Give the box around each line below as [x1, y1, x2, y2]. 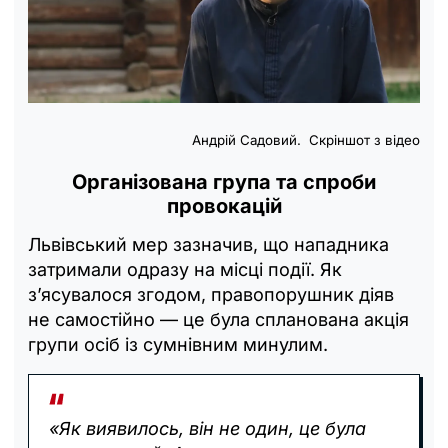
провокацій [166, 194, 282, 219]
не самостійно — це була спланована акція [28, 309, 409, 331]
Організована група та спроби [72, 170, 376, 195]
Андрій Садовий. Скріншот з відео [192, 132, 420, 149]
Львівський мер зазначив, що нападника [28, 234, 389, 256]
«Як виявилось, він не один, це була [49, 418, 366, 440]
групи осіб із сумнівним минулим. [28, 334, 328, 356]
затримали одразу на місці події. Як [28, 259, 342, 281]
